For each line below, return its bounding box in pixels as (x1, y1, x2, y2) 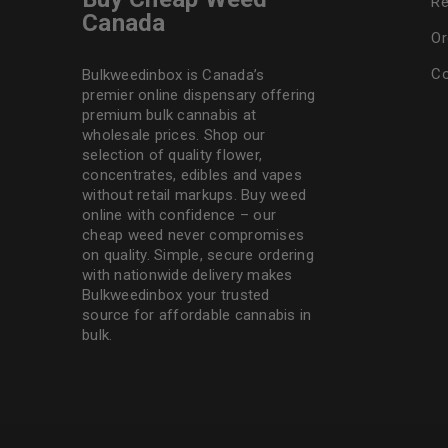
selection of (82, 146, 169, 164)
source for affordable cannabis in (82, 306, 312, 324)
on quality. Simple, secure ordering (82, 246, 314, 264)
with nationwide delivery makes (82, 266, 293, 284)
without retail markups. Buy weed (82, 186, 307, 204)
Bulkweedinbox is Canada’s (82, 66, 265, 84)
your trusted (182, 286, 270, 304)
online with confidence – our (82, 206, 277, 224)
